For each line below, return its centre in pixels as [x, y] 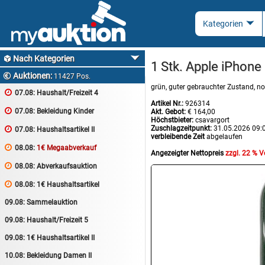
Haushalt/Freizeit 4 [67, 93]
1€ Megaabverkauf [67, 148]
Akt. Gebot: [168, 112]
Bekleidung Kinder [64, 111]
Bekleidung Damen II [58, 256]
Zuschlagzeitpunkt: [181, 128]
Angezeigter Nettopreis [188, 153]
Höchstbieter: [172, 120]
